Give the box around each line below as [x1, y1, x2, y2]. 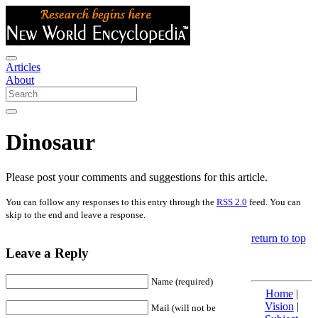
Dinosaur [6, 129, 95, 155]
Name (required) [151, 276, 213, 287]
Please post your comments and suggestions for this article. [6, 170, 268, 183]
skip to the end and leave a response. [6, 209, 146, 220]
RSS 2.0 [216, 196, 247, 207]
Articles [6, 61, 40, 73]
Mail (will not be [151, 302, 216, 314]
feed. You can [247, 196, 301, 207]
